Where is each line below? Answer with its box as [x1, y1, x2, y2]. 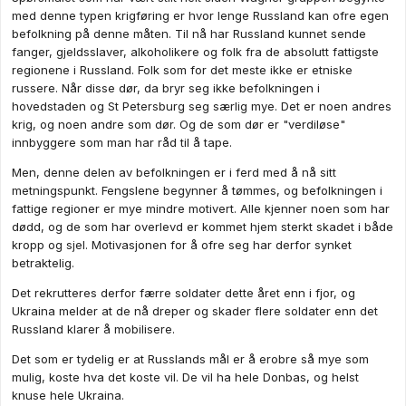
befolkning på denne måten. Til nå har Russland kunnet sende [12, 26, 366, 42]
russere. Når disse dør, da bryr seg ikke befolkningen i [12, 81, 320, 96]
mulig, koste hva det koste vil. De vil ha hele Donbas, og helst [12, 370, 359, 385]
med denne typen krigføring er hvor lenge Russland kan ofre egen [12, 8, 389, 24]
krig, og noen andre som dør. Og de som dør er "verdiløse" [12, 117, 345, 132]
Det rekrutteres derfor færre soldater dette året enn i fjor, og [12, 285, 355, 301]
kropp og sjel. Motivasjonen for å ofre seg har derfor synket [12, 237, 352, 253]
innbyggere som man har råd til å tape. [12, 135, 232, 150]
